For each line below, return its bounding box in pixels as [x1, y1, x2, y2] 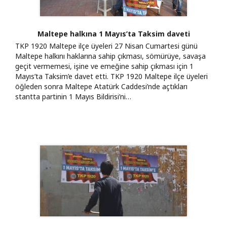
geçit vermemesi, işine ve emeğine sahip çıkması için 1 [15, 61, 194, 71]
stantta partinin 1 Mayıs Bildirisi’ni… [15, 91, 131, 101]
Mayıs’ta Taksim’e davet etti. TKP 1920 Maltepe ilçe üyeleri [15, 71, 208, 81]
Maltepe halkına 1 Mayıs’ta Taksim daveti [37, 28, 190, 39]
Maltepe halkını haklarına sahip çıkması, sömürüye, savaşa [15, 51, 206, 61]
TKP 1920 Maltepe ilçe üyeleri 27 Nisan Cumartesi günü [15, 41, 198, 51]
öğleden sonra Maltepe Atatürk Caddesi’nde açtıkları [15, 81, 187, 91]
